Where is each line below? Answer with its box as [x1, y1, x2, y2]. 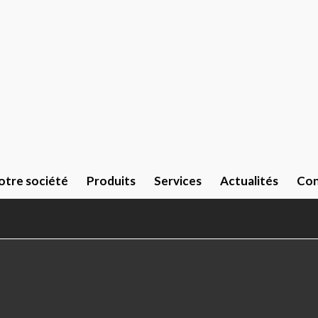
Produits [86, 173, 136, 188]
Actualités [219, 173, 278, 188]
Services [153, 173, 202, 188]
